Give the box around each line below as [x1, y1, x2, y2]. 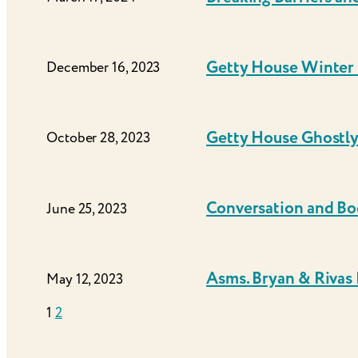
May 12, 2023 [46, 268, 123, 289]
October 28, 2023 [46, 128, 150, 149]
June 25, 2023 [46, 198, 127, 219]
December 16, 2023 [46, 58, 161, 78]
